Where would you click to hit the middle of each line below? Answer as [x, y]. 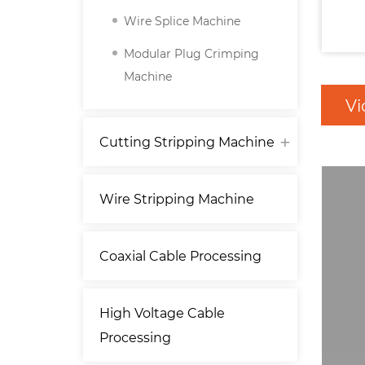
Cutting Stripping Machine [187, 141]
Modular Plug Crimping [191, 53]
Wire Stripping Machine [177, 198]
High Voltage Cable [162, 312]
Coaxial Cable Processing [180, 255]
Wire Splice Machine [182, 21]
